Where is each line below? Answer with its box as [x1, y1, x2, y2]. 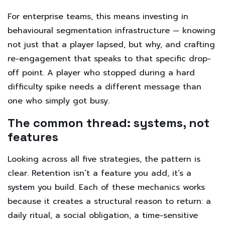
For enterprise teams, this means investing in [8, 10, 188, 23]
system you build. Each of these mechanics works [8, 181, 205, 193]
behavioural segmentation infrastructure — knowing [8, 24, 215, 37]
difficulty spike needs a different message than [8, 80, 201, 93]
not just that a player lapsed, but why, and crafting [8, 38, 215, 51]
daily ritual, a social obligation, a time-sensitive [8, 209, 198, 221]
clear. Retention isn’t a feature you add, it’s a [8, 167, 191, 179]
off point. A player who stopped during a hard [8, 66, 195, 79]
